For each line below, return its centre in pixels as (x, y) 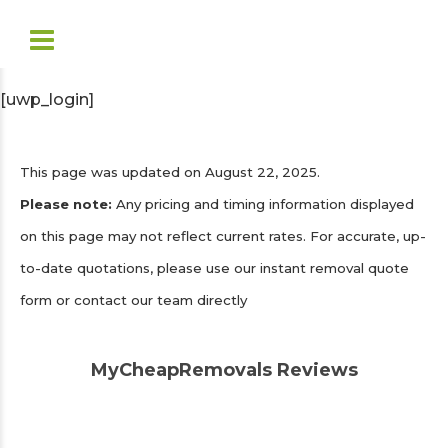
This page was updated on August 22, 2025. (170, 172)
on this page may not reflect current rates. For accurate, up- (223, 236)
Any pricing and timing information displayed (263, 204)
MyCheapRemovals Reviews (224, 370)
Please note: (66, 204)
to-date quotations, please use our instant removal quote (214, 268)
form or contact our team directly (133, 300)
